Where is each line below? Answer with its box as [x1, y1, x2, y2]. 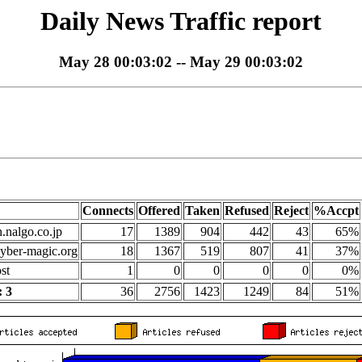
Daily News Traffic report [40, 6, 322, 36]
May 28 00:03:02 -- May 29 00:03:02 [59, 53, 303, 71]
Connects [82, 204, 133, 218]
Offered [138, 204, 180, 218]
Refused [225, 204, 269, 218]
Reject [274, 204, 309, 218]
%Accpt [314, 204, 359, 218]
